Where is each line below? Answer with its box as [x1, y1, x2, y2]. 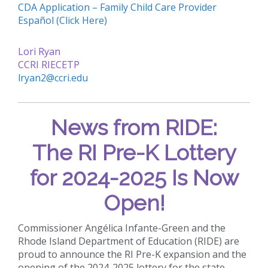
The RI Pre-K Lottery [32, 139, 236, 165]
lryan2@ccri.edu [18, 71, 88, 84]
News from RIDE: [51, 114, 217, 140]
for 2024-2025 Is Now [29, 165, 239, 190]
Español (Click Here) [18, 13, 107, 27]
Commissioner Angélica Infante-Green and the [18, 221, 226, 234]
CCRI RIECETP [18, 57, 80, 71]
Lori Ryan [18, 44, 60, 58]
